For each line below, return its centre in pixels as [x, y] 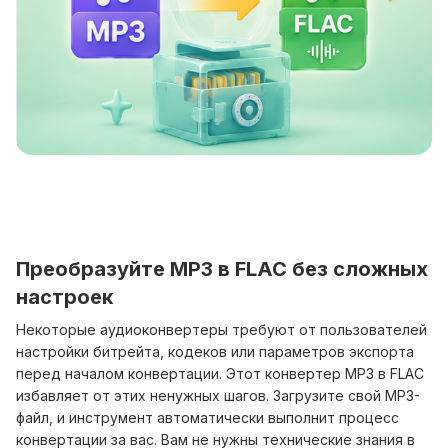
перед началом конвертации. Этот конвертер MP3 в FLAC [220, 373]
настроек [64, 296]
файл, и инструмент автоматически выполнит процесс [207, 417]
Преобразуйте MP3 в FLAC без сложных [222, 268]
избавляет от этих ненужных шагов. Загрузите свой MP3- [218, 395]
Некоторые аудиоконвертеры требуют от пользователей [221, 329]
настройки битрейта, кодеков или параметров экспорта [215, 351]
